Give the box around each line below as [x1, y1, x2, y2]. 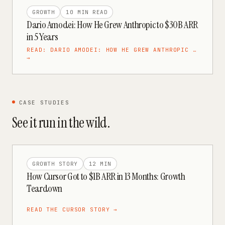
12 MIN [88, 160, 111, 167]
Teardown [27, 182, 63, 195]
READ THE [27, 206, 62, 213]
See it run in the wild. [12, 114, 109, 132]
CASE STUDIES [19, 99, 69, 106]
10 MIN [66, 9, 89, 16]
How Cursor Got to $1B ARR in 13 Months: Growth [27, 170, 185, 183]
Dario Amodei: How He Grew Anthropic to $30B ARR [27, 18, 198, 31]
